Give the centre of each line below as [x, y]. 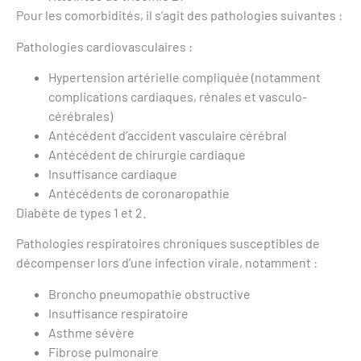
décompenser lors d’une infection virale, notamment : [167, 263]
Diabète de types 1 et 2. [81, 212]
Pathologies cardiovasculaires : [104, 46]
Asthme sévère [91, 332]
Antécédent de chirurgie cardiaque [147, 154]
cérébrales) [81, 116]
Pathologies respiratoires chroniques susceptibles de [168, 243]
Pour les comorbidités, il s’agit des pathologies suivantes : [179, 15]
